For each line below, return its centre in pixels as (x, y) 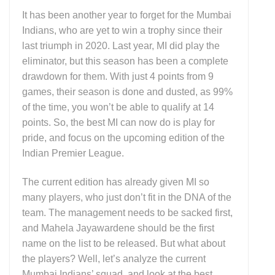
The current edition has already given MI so (116, 182)
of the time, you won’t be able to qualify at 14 (118, 107)
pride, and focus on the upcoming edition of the (123, 137)
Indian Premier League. (74, 153)
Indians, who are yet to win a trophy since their (122, 30)
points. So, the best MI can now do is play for (118, 122)
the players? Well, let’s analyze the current (114, 259)
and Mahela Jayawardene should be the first (118, 228)
